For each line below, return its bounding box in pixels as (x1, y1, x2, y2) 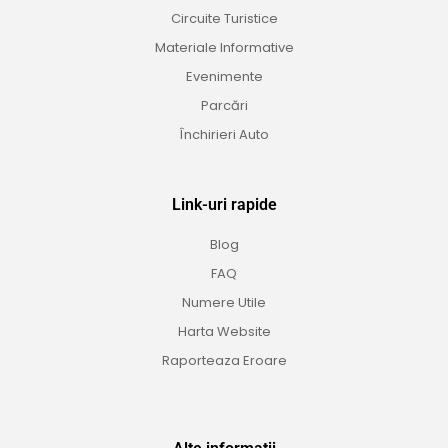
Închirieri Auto (179, 125, 269, 145)
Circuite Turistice (170, 9, 278, 29)
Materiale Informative (154, 38, 294, 58)
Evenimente (185, 67, 263, 87)
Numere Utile (182, 293, 266, 313)
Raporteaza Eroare (161, 351, 287, 371)
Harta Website (177, 322, 271, 342)
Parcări (200, 96, 248, 116)
